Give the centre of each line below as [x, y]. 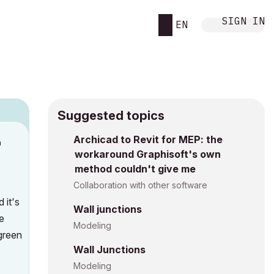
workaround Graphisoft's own [148, 154]
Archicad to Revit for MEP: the [148, 139]
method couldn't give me [135, 169]
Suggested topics [111, 116]
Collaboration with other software [140, 185]
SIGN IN [243, 20]
